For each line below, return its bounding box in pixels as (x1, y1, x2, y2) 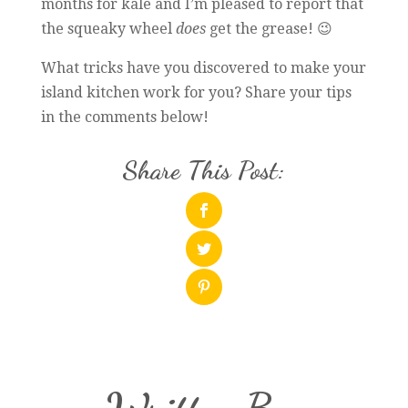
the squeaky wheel (40, 20, 176, 38)
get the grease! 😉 (205, 20, 332, 38)
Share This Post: (122, 154, 286, 187)
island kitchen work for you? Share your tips (40, 84, 352, 102)
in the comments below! (40, 108, 209, 127)
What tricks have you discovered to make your (40, 59, 366, 77)
